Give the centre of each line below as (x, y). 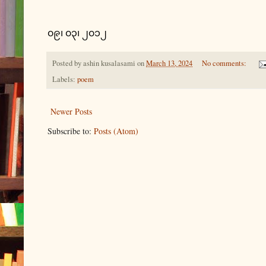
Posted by (68, 63)
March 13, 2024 (169, 63)
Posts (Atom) (116, 131)
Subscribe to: (71, 131)
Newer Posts (71, 112)
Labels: (65, 80)
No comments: (225, 63)
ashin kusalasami (109, 63)
